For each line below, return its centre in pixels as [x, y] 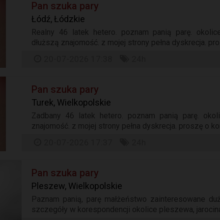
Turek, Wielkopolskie [71, 102]
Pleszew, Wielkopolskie [77, 186]
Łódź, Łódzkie [58, 19]
